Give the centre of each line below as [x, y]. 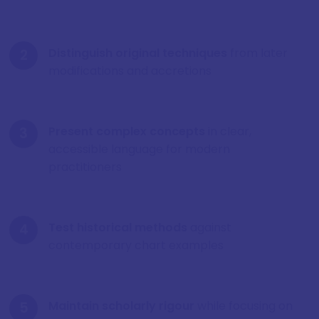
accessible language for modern [139, 150]
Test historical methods [118, 228]
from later [257, 53]
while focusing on [244, 306]
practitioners [85, 167]
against [209, 228]
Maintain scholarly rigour [121, 306]
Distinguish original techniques [138, 53]
